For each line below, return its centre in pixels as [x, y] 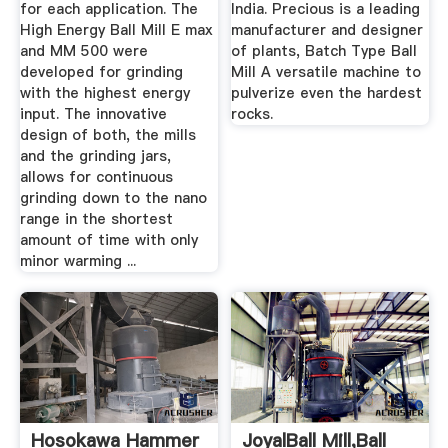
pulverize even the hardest [327, 93]
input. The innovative [93, 114]
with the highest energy [104, 93]
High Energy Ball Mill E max [116, 30]
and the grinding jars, [95, 156]
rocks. [252, 114]
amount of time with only [108, 240]
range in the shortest [96, 219]
